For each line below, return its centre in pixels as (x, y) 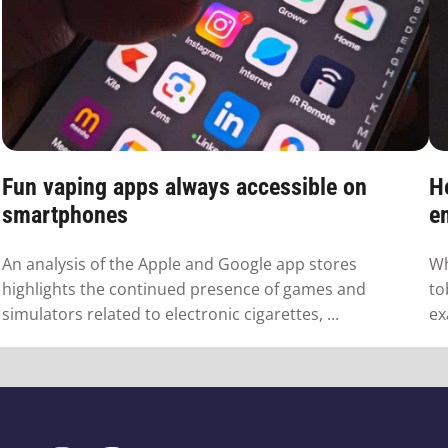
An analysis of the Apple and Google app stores (179, 263)
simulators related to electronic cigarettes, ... (170, 313)
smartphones (65, 215)
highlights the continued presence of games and (184, 288)
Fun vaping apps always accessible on (184, 187)
